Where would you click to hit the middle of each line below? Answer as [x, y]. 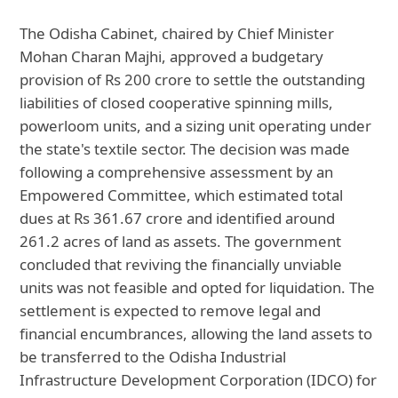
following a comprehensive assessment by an [177, 172]
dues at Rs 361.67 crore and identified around [178, 219]
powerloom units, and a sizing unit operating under [196, 126]
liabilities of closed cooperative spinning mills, [177, 103]
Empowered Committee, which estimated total [182, 195]
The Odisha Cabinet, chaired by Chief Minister [177, 34]
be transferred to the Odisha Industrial [153, 357]
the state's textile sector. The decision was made [185, 149]
